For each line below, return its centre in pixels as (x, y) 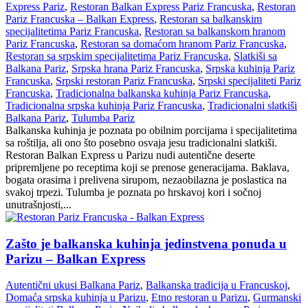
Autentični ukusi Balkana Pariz (73, 285)
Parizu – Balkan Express (75, 258)
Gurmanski (277, 298)
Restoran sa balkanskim (211, 19)
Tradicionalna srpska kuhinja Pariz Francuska (104, 105)
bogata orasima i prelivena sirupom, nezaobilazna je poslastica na (146, 179)
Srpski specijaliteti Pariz (250, 80)
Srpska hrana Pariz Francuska (136, 68)
